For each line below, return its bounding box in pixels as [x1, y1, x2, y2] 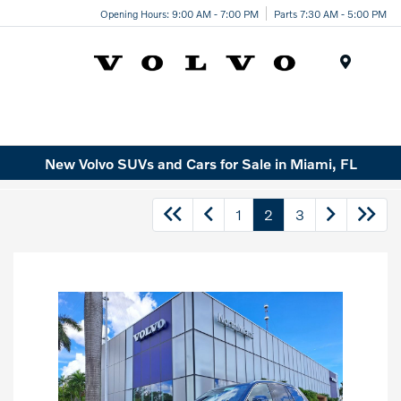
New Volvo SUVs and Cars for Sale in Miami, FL [44, 154, 357, 172]
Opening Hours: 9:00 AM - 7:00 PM [100, 6, 259, 20]
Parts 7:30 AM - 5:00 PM [274, 6, 387, 20]
